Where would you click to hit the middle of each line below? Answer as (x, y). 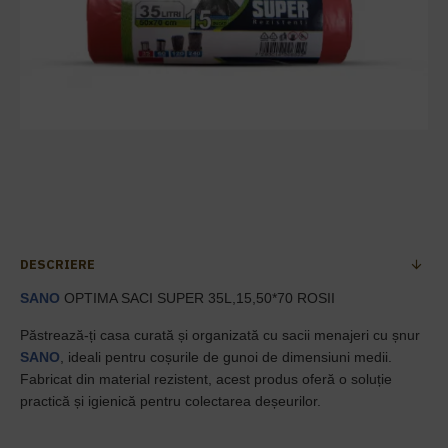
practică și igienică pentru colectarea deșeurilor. (170, 401)
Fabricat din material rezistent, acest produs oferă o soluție (206, 379)
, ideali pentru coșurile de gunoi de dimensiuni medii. (226, 357)
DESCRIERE (57, 264)
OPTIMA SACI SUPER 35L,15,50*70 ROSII (199, 298)
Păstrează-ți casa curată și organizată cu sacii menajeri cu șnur (220, 335)
